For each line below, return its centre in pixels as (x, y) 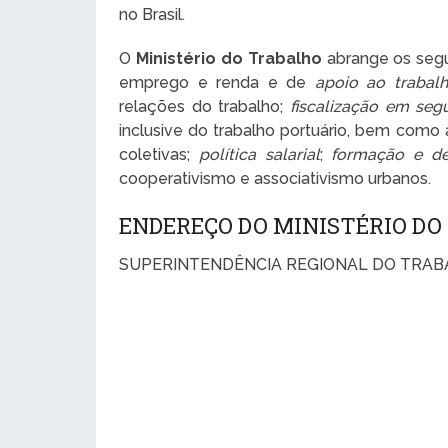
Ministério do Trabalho (228, 59)
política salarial (259, 155)
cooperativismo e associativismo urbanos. (275, 179)
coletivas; (159, 155)
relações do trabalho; (204, 107)
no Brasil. (152, 15)
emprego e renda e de (217, 83)
